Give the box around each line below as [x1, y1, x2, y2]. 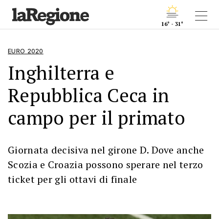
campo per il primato [8, 105, 185, 130]
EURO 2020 [8, 47, 44, 55]
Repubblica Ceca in [8, 83, 170, 108]
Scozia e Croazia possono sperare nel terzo [8, 158, 203, 171]
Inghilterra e [8, 60, 114, 85]
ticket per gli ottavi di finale [8, 173, 137, 186]
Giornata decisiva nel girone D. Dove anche [8, 143, 204, 156]
